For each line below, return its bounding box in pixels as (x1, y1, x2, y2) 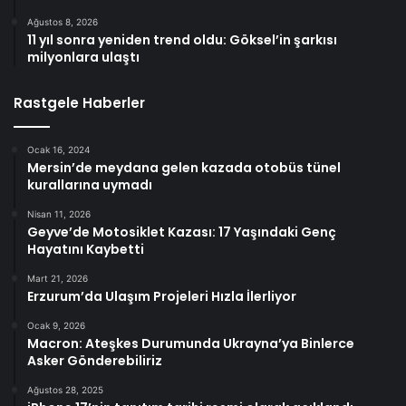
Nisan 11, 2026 (27, 208, 91, 219)
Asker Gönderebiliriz (27, 351, 162, 370)
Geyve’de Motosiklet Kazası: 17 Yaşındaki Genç (27, 222, 336, 241)
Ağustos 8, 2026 (27, 15, 98, 27)
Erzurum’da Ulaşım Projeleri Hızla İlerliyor (27, 286, 296, 305)
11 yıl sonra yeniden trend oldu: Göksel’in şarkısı (27, 30, 337, 49)
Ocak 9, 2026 (27, 319, 85, 331)
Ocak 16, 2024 (27, 143, 90, 155)
